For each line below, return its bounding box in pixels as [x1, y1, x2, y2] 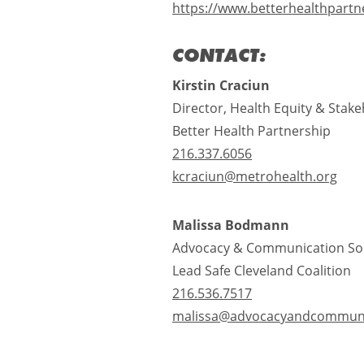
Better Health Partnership [172, 121, 334, 140]
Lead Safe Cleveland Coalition [172, 261, 354, 279]
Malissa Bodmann [172, 215, 289, 234]
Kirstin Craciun [172, 76, 273, 94]
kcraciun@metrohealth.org [172, 167, 337, 185]
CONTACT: [172, 41, 266, 67]
